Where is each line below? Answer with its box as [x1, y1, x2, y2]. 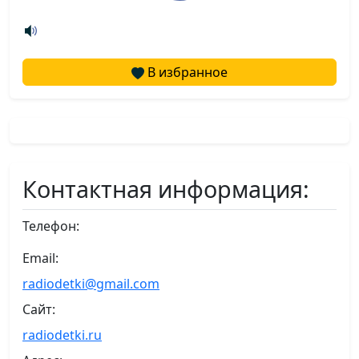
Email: [22, 249, 58, 268]
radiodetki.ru [22, 326, 102, 345]
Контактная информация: [22, 173, 309, 205]
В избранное [144, 63, 228, 82]
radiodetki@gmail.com [22, 275, 159, 293]
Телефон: [22, 217, 79, 236]
